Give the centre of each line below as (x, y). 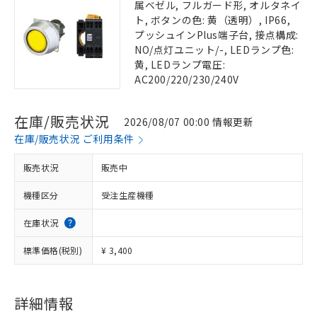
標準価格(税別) (53, 250)
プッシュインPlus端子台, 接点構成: (217, 35)
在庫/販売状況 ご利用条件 (74, 139)
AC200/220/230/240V (187, 79)
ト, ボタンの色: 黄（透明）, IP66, (213, 20)
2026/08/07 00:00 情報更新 (189, 121)
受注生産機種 (128, 195)
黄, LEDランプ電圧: (180, 64)
